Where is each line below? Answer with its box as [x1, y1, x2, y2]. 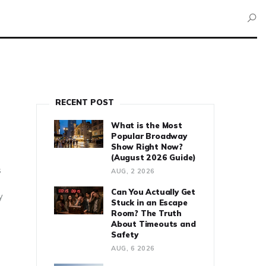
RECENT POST [55, 97, 114, 107]
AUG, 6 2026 [111, 243, 155, 252]
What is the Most [111, 120, 182, 130]
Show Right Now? [111, 141, 183, 151]
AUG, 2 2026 [111, 166, 155, 175]
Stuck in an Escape [111, 197, 188, 207]
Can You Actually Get [111, 186, 196, 197]
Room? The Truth [111, 208, 182, 218]
